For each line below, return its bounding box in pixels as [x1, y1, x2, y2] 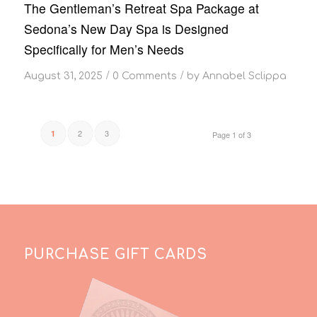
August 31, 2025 [23, 69, 103, 81]
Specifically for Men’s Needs [23, 40, 184, 59]
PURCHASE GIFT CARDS [23, 247, 207, 263]
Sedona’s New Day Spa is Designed [23, 20, 229, 38]
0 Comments [112, 69, 177, 81]
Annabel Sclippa [202, 69, 287, 81]
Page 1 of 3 [212, 128, 252, 140]
